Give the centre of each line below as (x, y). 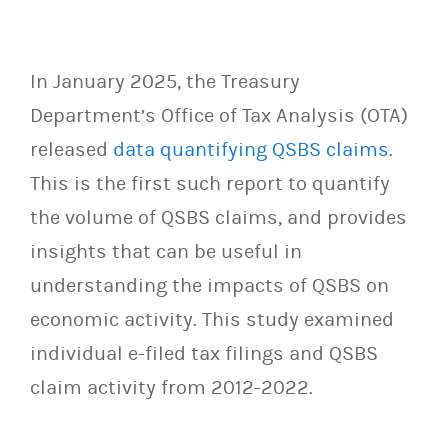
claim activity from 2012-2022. (171, 387)
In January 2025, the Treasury (165, 81)
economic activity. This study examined (212, 319)
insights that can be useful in (166, 251)
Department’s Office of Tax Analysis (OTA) (219, 115)
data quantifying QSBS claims (251, 149)
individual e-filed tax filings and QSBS (204, 353)
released (71, 149)
